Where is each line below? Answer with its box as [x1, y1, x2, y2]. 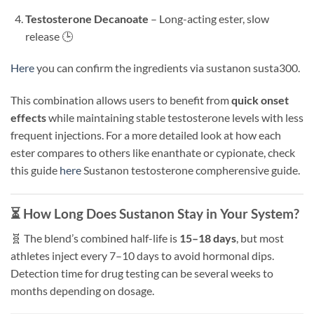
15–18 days [179, 231, 236, 245]
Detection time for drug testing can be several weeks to [11, 266, 273, 280]
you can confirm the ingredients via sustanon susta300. [36, 61, 300, 75]
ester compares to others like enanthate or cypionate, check [11, 146, 295, 160]
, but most [236, 231, 284, 245]
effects [11, 111, 46, 125]
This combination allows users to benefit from [11, 93, 231, 107]
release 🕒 [25, 29, 73, 43]
